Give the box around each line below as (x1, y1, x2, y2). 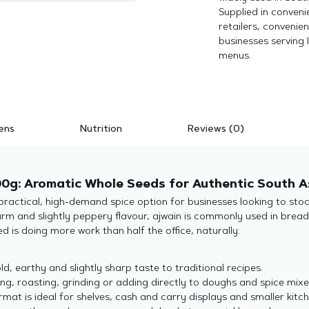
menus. (218, 51, 251, 61)
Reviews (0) (188, 124, 245, 134)
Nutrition (79, 124, 122, 134)
